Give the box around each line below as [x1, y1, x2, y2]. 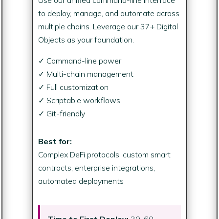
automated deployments [38, 175, 124, 186]
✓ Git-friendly [38, 108, 85, 118]
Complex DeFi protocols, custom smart [38, 149, 171, 159]
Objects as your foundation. [38, 34, 134, 44]
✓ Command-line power [38, 55, 121, 66]
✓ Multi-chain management [38, 68, 133, 79]
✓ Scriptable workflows [38, 95, 120, 105]
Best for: [38, 136, 72, 146]
